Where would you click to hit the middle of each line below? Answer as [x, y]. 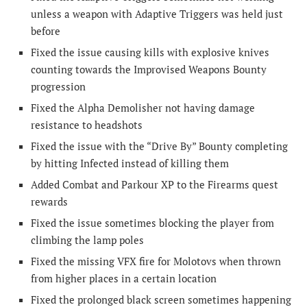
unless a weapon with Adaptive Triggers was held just [157, 14]
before [46, 31]
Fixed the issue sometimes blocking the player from [152, 223]
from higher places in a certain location [124, 279]
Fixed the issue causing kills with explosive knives [150, 52]
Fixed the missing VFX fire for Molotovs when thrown [156, 261]
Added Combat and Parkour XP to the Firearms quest [155, 185]
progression [58, 87]
